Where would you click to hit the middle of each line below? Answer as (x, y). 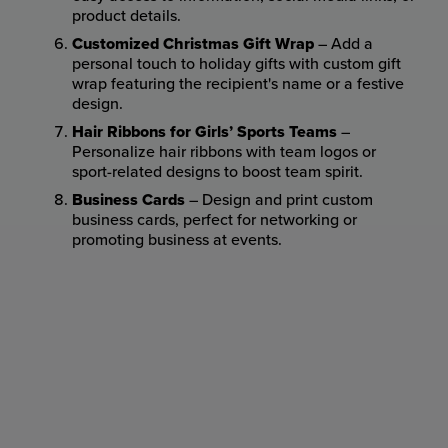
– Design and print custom (279, 200)
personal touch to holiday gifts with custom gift (236, 64)
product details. (126, 16)
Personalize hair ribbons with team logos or (224, 152)
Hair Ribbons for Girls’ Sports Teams (204, 132)
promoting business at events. (177, 240)
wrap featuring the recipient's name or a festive (238, 84)
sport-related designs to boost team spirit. (217, 172)
